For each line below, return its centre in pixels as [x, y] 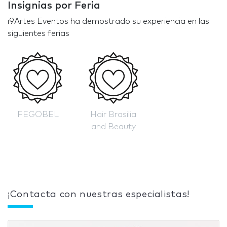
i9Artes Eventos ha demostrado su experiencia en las [108, 22]
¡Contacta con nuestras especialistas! [99, 194]
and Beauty [113, 126]
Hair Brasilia [113, 114]
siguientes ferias [39, 34]
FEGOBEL [38, 114]
